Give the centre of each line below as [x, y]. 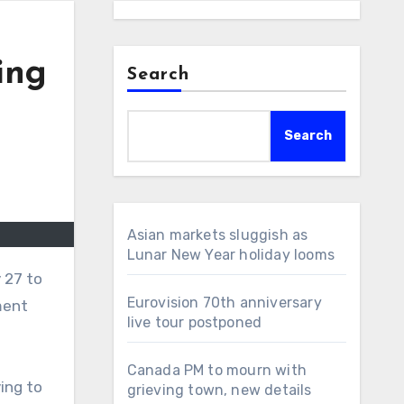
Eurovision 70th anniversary [224, 303]
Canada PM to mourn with [217, 370]
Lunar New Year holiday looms [231, 255]
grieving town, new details [219, 390]
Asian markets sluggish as [217, 235]
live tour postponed [194, 322]
